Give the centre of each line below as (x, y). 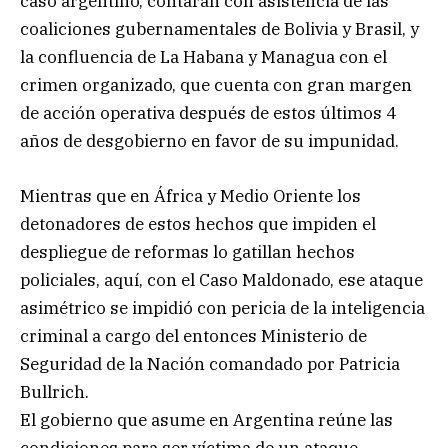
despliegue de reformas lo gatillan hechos (187, 251)
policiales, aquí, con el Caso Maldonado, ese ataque (221, 279)
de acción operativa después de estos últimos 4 (208, 113)
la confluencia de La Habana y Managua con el (203, 57)
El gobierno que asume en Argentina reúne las (206, 419)
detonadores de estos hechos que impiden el (198, 223)
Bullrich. (54, 391)
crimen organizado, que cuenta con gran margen (216, 85)
